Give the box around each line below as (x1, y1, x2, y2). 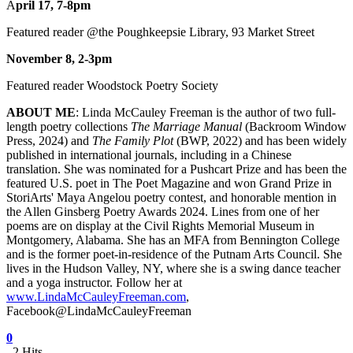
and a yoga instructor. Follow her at (6, 276, 182, 290)
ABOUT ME (6, 106, 76, 120)
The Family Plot (92, 134, 173, 148)
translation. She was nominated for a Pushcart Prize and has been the (6, 162, 347, 176)
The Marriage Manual (131, 120, 242, 134)
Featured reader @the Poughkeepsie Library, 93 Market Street (6, 25, 314, 39)
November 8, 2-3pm (6, 52, 112, 66)
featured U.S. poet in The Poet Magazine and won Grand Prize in (6, 176, 332, 191)
